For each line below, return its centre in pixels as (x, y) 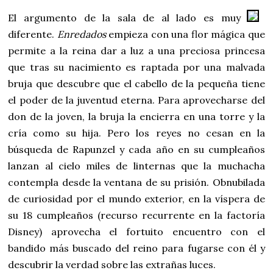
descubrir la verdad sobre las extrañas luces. (112, 264)
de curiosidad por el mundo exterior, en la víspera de (136, 198)
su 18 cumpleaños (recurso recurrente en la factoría (136, 215)
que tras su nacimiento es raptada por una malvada (136, 67)
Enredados (81, 34)
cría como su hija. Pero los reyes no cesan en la (136, 133)
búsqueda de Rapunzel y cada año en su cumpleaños (136, 149)
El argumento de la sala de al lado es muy (124, 17)
